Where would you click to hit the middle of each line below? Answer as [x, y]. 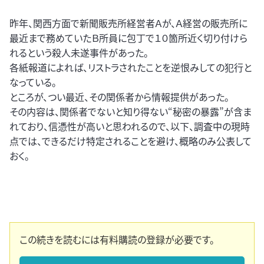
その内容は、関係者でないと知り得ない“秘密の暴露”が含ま [131, 112]
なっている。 [33, 82]
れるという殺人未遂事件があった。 [79, 53]
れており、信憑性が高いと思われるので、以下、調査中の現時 [130, 126]
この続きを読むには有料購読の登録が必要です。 [117, 240]
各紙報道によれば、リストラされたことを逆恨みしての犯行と [131, 67]
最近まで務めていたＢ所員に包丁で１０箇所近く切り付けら [128, 38]
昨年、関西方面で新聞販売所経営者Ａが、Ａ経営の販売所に [128, 23]
